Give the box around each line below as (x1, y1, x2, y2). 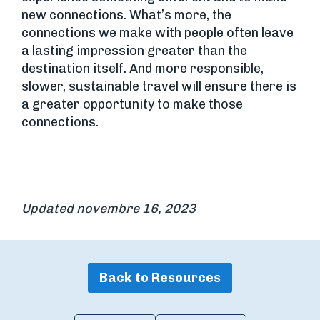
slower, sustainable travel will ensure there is (21, 79, 296, 94)
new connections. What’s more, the (21, 7, 231, 23)
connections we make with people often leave (21, 25, 294, 41)
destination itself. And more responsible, (21, 61, 264, 76)
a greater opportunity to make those (21, 96, 243, 112)
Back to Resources (99, 270, 221, 286)
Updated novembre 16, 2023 (21, 201, 196, 216)
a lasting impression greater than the (21, 43, 247, 59)
